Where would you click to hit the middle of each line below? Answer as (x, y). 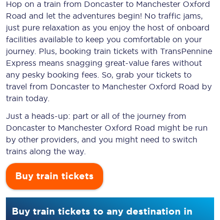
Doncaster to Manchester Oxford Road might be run (107, 128)
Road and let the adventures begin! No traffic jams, (104, 16)
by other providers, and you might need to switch (102, 139)
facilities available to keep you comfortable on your (104, 39)
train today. (28, 98)
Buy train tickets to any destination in (102, 211)
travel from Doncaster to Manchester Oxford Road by (109, 86)
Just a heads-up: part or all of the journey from (96, 116)
